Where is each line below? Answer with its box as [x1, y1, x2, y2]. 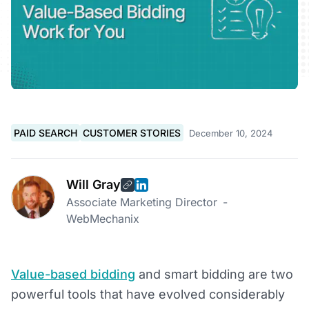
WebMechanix [66, 212, 139, 226]
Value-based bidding [11, 267, 135, 282]
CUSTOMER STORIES [83, 127, 181, 139]
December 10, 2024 [189, 127, 272, 139]
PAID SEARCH [14, 127, 77, 139]
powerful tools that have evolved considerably [11, 287, 285, 302]
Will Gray [66, 177, 121, 192]
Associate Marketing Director [66, 195, 217, 210]
